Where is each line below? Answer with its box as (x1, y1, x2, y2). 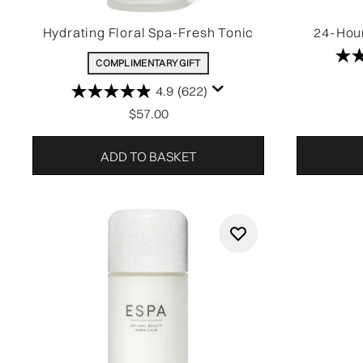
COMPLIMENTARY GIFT (96, 57, 201, 69)
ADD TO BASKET (100, 148, 197, 164)
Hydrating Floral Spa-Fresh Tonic (42, 24, 254, 41)
